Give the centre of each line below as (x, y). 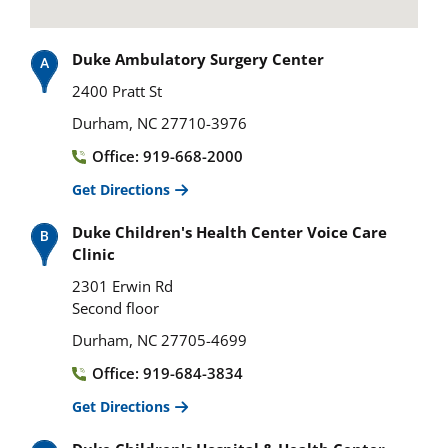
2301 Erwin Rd (122, 285)
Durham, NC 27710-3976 (159, 122)
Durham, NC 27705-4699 (159, 339)
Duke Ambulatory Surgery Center (198, 58)
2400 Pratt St (117, 90)
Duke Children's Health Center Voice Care (229, 231)
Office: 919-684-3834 (167, 372)
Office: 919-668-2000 (167, 155)
